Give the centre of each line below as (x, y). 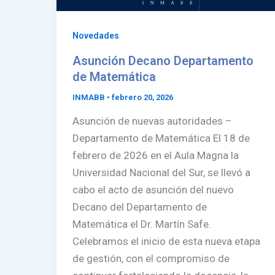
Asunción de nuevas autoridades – (152, 121)
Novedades (95, 36)
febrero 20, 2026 (142, 97)
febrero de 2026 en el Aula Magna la (155, 156)
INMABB (89, 97)
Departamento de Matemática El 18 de (161, 138)
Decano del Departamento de (139, 207)
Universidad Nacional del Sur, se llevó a (161, 173)
